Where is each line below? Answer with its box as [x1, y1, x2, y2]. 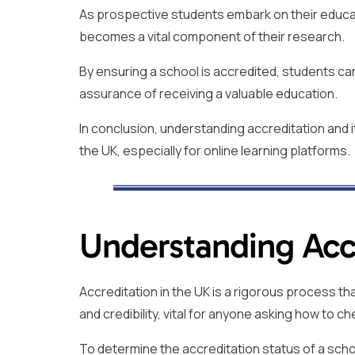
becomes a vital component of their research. [79, 27, 345, 45]
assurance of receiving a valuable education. [79, 84, 338, 102]
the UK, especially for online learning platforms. [79, 141, 350, 159]
